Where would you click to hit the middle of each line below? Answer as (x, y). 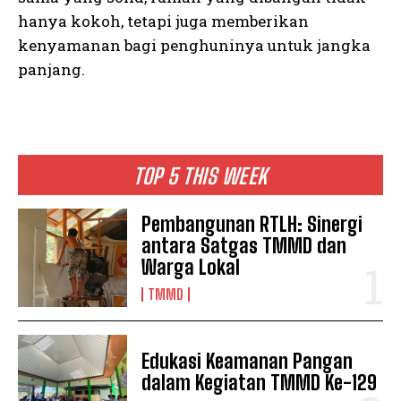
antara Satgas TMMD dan (244, 245)
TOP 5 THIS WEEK (200, 175)
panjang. (51, 69)
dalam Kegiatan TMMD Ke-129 (260, 382)
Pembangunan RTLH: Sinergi (252, 224)
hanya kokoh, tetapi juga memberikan (163, 21)
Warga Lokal (191, 267)
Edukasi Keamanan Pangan (247, 361)
